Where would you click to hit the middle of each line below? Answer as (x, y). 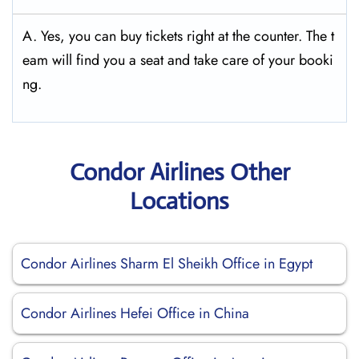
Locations (179, 201)
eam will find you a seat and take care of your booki (178, 60)
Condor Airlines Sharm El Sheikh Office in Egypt (167, 264)
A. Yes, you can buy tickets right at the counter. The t (178, 36)
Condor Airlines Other (179, 172)
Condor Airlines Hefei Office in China (135, 313)
